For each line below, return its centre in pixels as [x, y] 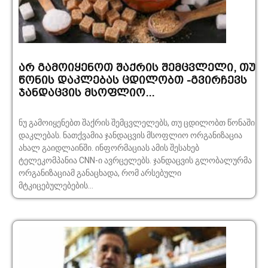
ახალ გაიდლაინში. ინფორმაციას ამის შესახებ [109, 148]
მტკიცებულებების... [56, 186]
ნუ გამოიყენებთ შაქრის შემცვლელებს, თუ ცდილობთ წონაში [137, 123]
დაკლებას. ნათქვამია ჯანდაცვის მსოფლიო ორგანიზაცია [130, 135]
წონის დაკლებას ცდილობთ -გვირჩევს [133, 80]
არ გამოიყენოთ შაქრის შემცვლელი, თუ [137, 68]
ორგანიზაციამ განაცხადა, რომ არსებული [100, 173]
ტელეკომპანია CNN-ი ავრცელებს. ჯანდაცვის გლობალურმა [86, 161]
